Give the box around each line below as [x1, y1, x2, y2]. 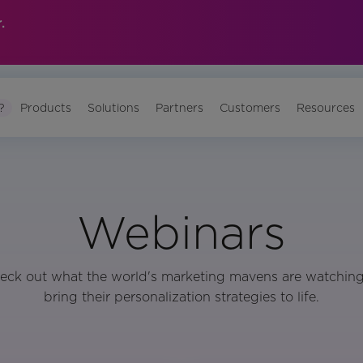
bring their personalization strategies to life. [44, 288, 319, 305]
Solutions [88, 100, 140, 114]
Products [20, 100, 72, 114]
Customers [220, 100, 281, 114]
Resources [297, 100, 356, 114]
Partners [156, 100, 204, 114]
